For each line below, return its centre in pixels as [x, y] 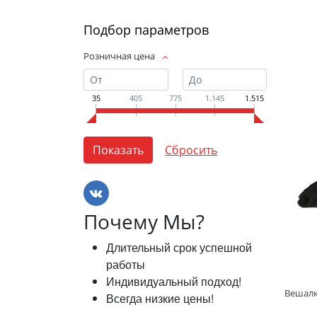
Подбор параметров [146, 30]
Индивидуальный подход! [174, 282]
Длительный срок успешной [179, 248]
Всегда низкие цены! [160, 299]
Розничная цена [119, 56]
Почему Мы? [144, 222]
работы [126, 265]
